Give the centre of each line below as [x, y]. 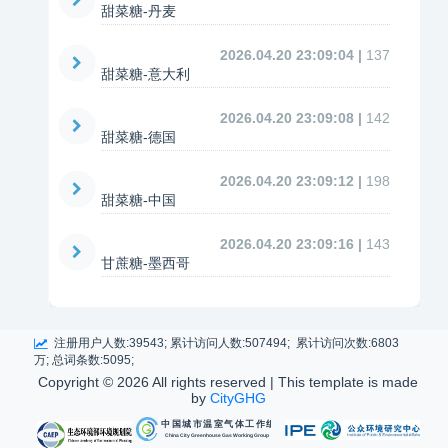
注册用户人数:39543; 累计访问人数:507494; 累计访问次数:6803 [223, 343]
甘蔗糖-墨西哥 [145, 263]
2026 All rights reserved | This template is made [267, 382]
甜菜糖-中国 [138, 200]
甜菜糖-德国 [138, 137]
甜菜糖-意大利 [145, 74]
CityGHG [237, 398]
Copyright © [77, 382]
